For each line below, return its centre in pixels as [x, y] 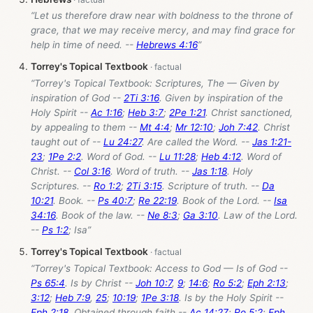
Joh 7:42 [238, 127]
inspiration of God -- [77, 97]
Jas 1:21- [272, 141]
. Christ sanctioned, [249, 112]
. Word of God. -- [120, 156]
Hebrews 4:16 [167, 44]
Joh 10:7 [154, 283]
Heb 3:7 [146, 112]
